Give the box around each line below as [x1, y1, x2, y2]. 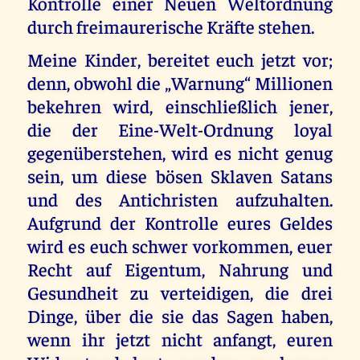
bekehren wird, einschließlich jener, [27, 93, 333, 117]
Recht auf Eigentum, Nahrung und [27, 256, 333, 280]
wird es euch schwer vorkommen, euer [27, 233, 333, 257]
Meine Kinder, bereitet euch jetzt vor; [27, 47, 333, 71]
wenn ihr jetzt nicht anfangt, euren [27, 326, 333, 350]
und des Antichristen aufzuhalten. [27, 186, 333, 211]
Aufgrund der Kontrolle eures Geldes [27, 210, 333, 234]
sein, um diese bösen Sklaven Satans [27, 163, 333, 187]
